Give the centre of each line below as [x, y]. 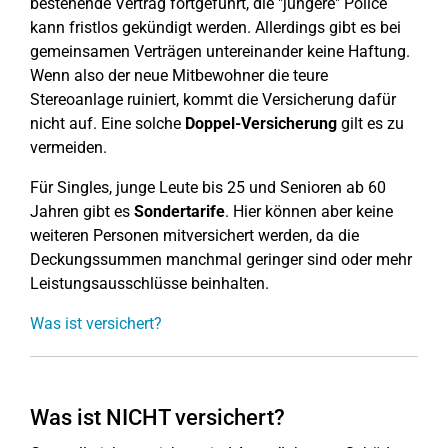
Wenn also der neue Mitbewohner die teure [179, 75]
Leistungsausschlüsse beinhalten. [149, 283]
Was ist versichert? [96, 323]
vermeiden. [68, 147]
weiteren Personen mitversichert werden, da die [194, 235]
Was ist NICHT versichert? [157, 417]
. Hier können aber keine [309, 211]
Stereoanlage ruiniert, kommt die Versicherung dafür [213, 99]
